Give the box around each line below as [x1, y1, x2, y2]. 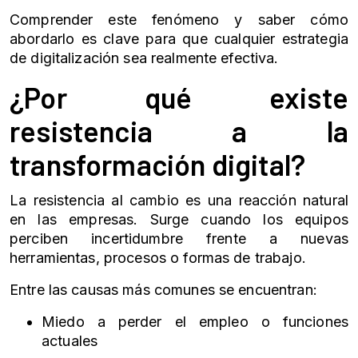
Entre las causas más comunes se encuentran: [10, 281, 317, 298]
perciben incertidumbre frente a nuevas [10, 230, 348, 247]
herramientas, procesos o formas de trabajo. [10, 249, 306, 266]
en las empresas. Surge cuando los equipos [10, 211, 348, 228]
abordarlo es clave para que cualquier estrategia [10, 30, 348, 47]
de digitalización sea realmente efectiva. [10, 50, 279, 66]
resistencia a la [10, 113, 348, 148]
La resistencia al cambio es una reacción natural [10, 192, 348, 209]
